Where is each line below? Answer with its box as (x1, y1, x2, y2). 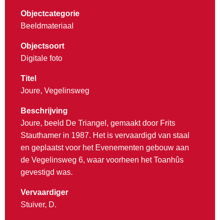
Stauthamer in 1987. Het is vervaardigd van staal (21, 131, 190, 140)
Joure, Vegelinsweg (21, 86, 89, 95)
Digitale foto (21, 54, 62, 63)
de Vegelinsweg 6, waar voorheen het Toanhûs (21, 156, 184, 165)
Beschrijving (21, 107, 68, 115)
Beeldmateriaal (21, 22, 74, 30)
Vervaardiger (21, 188, 68, 197)
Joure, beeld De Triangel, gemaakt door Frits (21, 119, 175, 128)
